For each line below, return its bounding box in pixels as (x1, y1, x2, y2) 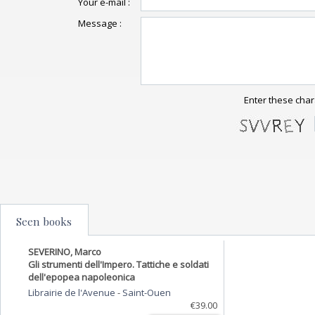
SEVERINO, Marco (28, 245, 101, 258)
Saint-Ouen (122, 285, 171, 299)
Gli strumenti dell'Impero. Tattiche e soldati (28, 257, 209, 271)
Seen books (16, 214, 72, 229)
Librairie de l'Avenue (28, 285, 117, 299)
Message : (77, 16, 122, 30)
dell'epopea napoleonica (28, 270, 135, 283)
